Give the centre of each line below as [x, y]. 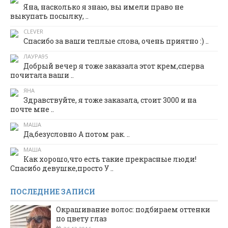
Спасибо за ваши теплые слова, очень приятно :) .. [116, 41]
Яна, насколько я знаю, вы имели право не [104, 7]
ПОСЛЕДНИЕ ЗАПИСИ [53, 192]
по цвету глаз [81, 219]
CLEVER [33, 32]
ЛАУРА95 [36, 56]
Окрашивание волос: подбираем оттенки [133, 210]
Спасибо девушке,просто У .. [62, 168]
